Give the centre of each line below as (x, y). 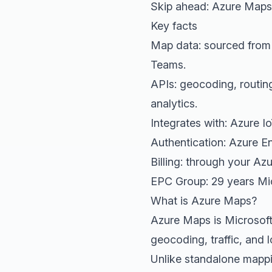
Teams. (168, 64)
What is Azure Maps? (204, 200)
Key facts (174, 25)
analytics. (174, 103)
